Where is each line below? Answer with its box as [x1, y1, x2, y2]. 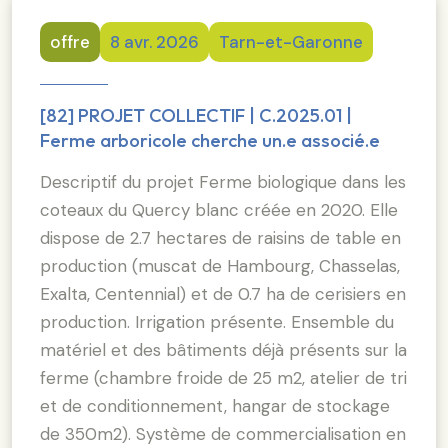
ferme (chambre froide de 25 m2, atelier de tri [40, 366, 407, 389]
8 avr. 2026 [110, 30, 199, 53]
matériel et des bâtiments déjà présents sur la [40, 338, 407, 361]
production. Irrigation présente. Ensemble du [40, 310, 394, 333]
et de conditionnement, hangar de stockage [40, 394, 390, 417]
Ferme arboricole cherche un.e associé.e [40, 128, 380, 152]
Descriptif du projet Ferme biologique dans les [40, 170, 406, 193]
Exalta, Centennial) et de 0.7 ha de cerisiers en [40, 282, 406, 305]
